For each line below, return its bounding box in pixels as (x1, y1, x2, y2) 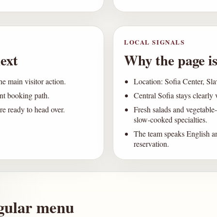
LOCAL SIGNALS (124, 37, 185, 47)
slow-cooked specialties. (134, 114, 207, 125)
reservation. (134, 139, 169, 149)
